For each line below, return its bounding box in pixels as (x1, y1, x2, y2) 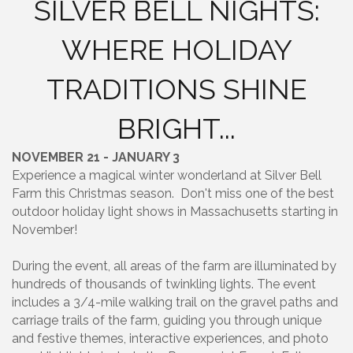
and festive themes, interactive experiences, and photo (12, 331, 329, 347)
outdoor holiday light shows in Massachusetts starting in (12, 204, 338, 220)
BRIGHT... (117, 112, 236, 146)
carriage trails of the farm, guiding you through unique (12, 313, 321, 329)
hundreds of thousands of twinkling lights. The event (12, 277, 316, 292)
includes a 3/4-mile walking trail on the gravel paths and (12, 295, 338, 310)
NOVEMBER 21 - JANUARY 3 (12, 150, 180, 165)
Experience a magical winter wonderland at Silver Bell (12, 168, 321, 184)
